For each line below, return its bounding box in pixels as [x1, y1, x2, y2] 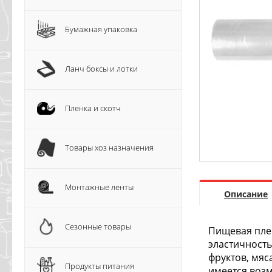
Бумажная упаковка [65, 24, 137, 35]
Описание [224, 188, 268, 200]
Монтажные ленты [65, 182, 134, 192]
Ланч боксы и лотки [65, 63, 138, 74]
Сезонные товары [65, 221, 131, 232]
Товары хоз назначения [65, 142, 154, 153]
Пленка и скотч [65, 103, 121, 114]
